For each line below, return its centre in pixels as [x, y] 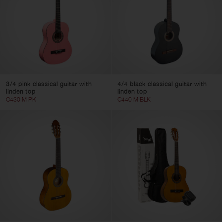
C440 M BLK [134, 99]
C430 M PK [21, 99]
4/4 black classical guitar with [162, 84]
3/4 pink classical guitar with [49, 84]
